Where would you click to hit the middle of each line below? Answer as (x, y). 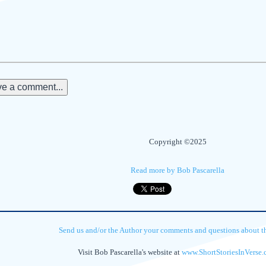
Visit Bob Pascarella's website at (130, 252)
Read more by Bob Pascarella (178, 170)
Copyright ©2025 (178, 142)
